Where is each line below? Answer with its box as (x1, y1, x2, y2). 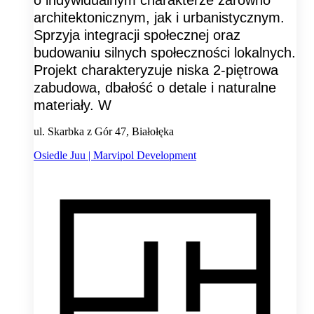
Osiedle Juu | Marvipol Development (34, 149, 196, 161)
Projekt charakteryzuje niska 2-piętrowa (34, 62, 278, 78)
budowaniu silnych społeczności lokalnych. (34, 44, 296, 60)
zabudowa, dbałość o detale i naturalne (34, 79, 276, 95)
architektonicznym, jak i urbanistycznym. (34, 9, 285, 25)
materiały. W (34, 97, 111, 113)
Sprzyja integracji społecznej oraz (34, 27, 240, 43)
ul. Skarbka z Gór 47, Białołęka (34, 125, 174, 137)
